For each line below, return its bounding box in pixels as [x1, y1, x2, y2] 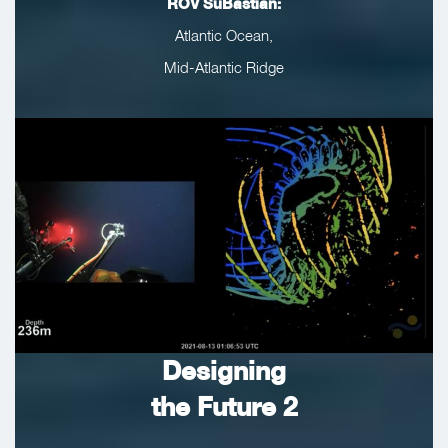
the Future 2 [151, 391, 297, 423]
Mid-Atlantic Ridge [164, 58, 284, 77]
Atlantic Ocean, [175, 26, 273, 45]
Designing [162, 355, 286, 387]
